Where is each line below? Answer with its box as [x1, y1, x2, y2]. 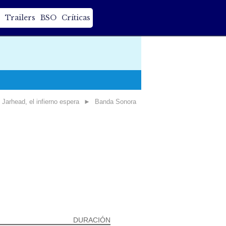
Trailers [5, 13, 35, 22]
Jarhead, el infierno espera [2, 98, 79, 105]
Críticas [61, 13, 90, 22]
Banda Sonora [95, 98, 136, 105]
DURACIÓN [73, 216, 110, 224]
